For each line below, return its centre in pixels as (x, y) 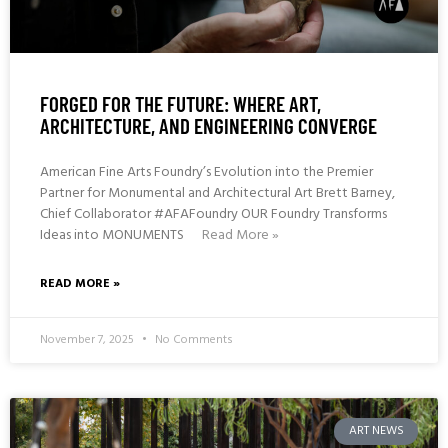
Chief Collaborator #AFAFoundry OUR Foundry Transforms (213, 215)
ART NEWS (376, 431)
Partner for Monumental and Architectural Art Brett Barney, (217, 194)
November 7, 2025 (88, 340)
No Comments (192, 340)
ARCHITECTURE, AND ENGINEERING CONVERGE (208, 126)
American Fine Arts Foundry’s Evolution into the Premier (206, 173)
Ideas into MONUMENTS (113, 236)
